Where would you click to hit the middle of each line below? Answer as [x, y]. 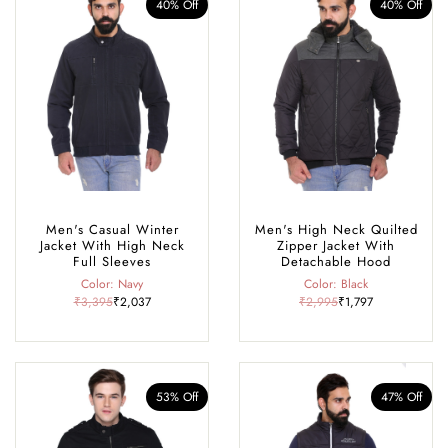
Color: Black [336, 283]
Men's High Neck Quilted [336, 229]
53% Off [177, 397]
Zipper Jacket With [336, 245]
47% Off [401, 397]
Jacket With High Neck [112, 245]
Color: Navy [112, 283]
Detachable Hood [336, 261]
